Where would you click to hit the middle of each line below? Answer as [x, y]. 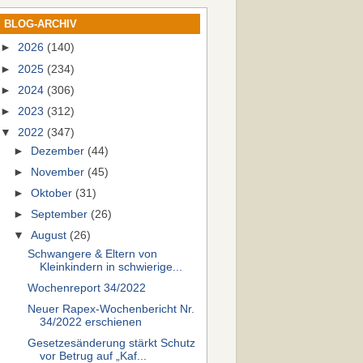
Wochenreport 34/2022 [86, 288]
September [61, 214]
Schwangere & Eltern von [92, 254]
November [60, 172]
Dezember [60, 151]
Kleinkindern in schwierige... [111, 267]
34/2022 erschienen [90, 322]
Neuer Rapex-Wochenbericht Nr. [111, 310]
